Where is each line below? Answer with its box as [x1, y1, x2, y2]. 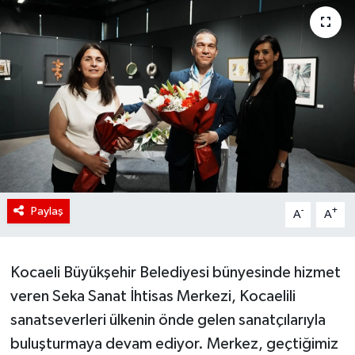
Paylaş [30, 204, 63, 217]
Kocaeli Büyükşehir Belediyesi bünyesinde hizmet [10, 264, 341, 281]
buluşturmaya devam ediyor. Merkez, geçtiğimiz [10, 335, 338, 352]
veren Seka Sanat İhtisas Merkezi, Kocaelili [10, 288, 296, 304]
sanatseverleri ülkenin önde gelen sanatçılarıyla [10, 311, 326, 328]
